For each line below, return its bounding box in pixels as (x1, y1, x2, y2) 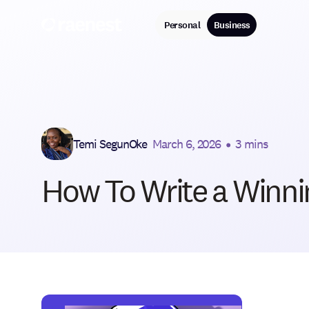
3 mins (235, 135, 268, 152)
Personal (164, 18, 201, 32)
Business (213, 18, 250, 32)
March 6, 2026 (152, 135, 221, 152)
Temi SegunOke (73, 135, 148, 152)
